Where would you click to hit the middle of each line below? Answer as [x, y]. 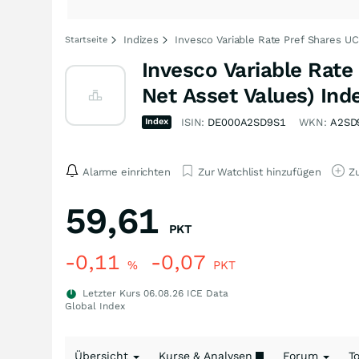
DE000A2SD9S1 [247, 122]
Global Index [95, 306]
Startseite [86, 40]
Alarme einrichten [127, 171]
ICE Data [206, 293]
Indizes [141, 40]
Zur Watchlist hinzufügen [259, 171]
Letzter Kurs [111, 293]
